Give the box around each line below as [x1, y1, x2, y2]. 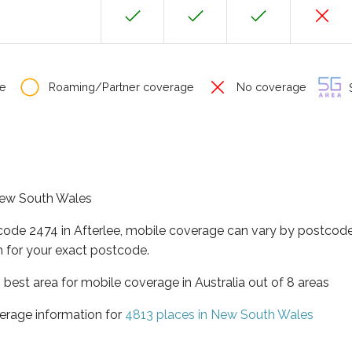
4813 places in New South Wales [125, 306, 313, 322]
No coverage [233, 80, 306, 93]
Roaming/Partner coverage [46, 80, 194, 93]
